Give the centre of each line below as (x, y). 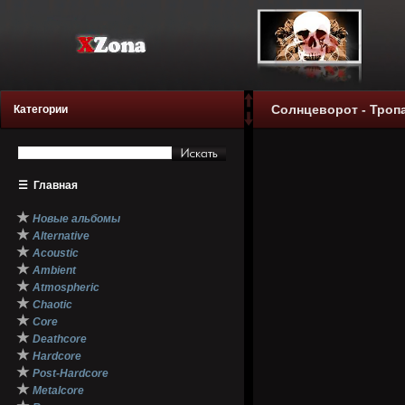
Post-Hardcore (71, 373)
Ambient (54, 270)
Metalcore (58, 391)
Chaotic (52, 305)
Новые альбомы (76, 219)
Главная (56, 185)
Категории (41, 109)
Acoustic (56, 253)
